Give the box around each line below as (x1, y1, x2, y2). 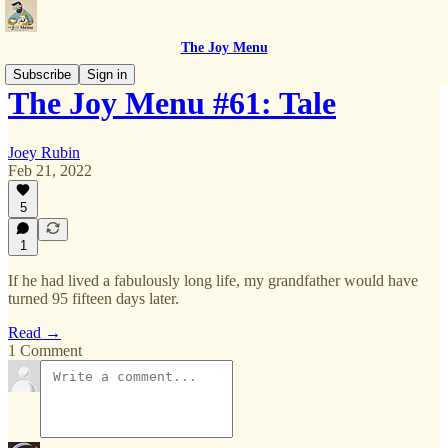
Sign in (87, 67, 127, 82)
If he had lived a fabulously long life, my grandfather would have (8, 272, 418, 289)
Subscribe (13, 67, 71, 82)
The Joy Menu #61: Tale (8, 85, 336, 122)
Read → (8, 324, 61, 341)
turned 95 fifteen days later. (8, 290, 179, 307)
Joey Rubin (8, 143, 80, 161)
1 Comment (8, 342, 82, 359)
